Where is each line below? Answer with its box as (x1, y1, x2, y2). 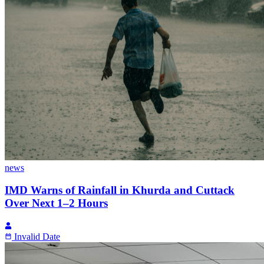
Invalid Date (14, 232, 60, 242)
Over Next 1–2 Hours (5, 197, 108, 210)
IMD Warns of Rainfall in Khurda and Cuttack (5, 184, 235, 197)
